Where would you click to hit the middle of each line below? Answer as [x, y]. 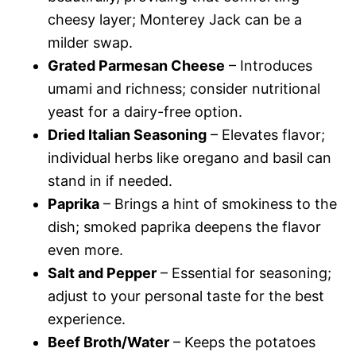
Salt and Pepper [102, 273]
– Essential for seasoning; [244, 273]
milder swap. [90, 43]
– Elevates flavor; [266, 135]
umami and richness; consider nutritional [184, 89]
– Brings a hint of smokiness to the [218, 204]
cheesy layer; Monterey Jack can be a [175, 19]
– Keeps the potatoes [242, 342]
